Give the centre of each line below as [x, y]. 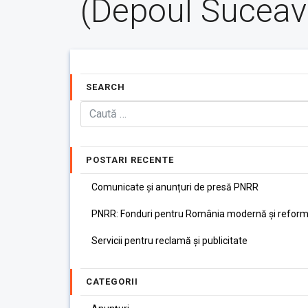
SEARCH [106, 87]
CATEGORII [112, 282]
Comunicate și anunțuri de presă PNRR [175, 187]
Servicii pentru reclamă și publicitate [169, 241]
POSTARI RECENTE [130, 160]
